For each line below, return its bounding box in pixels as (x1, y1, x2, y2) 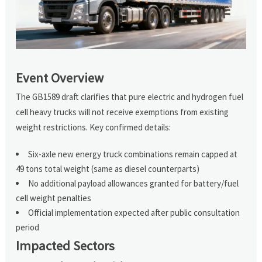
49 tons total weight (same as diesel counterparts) (16, 163, 200, 174)
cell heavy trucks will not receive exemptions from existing (16, 106, 229, 118)
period (16, 221, 40, 233)
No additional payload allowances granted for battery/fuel (28, 177, 239, 189)
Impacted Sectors (16, 237, 115, 254)
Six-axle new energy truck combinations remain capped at (28, 148, 238, 160)
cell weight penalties (16, 192, 92, 204)
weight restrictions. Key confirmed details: (16, 121, 171, 133)
